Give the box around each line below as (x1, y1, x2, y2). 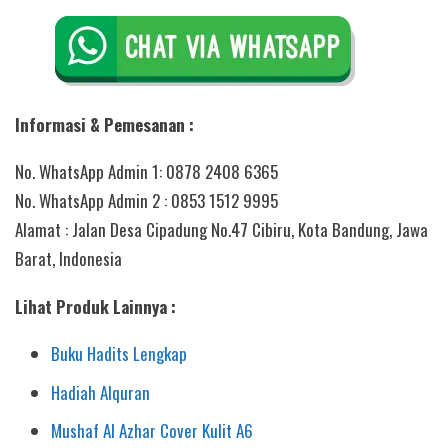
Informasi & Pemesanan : (15, 112, 194, 138)
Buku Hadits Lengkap (51, 340, 188, 366)
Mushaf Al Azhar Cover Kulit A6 (51, 418, 254, 444)
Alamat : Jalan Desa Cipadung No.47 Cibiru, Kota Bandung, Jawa (15, 217, 428, 243)
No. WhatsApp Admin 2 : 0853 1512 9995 (15, 188, 278, 214)
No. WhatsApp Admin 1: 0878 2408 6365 (15, 159, 278, 185)
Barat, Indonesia (15, 246, 122, 272)
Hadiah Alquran (51, 379, 151, 405)
